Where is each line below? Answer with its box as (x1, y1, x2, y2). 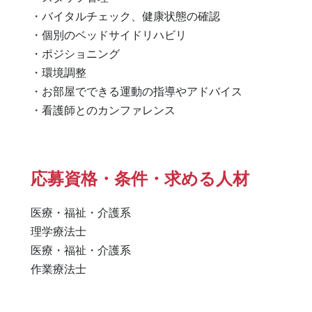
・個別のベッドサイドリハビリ (31, 26, 187, 42)
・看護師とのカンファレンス (31, 102, 175, 118)
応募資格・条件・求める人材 (31, 166, 249, 189)
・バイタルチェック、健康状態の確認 (31, 8, 220, 24)
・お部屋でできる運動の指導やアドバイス (31, 83, 242, 99)
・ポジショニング (31, 45, 120, 61)
